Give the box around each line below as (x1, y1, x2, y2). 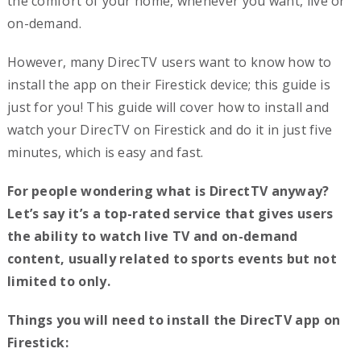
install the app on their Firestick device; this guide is (6, 76, 330, 94)
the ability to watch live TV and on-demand (6, 227, 298, 246)
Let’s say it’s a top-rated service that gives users (6, 205, 334, 223)
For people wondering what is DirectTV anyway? (6, 182, 330, 201)
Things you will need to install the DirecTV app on (6, 311, 341, 330)
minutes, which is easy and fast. (6, 143, 204, 162)
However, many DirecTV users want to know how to (6, 53, 332, 72)
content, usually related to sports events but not (6, 250, 337, 268)
